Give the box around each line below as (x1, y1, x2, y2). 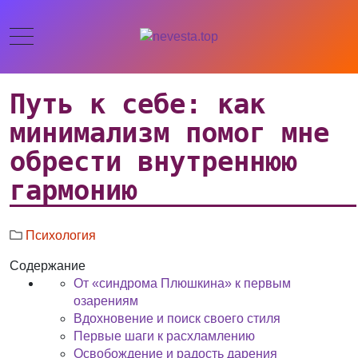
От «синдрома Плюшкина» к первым (74, 276, 292, 290)
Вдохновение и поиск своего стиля (74, 312, 281, 325)
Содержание (10, 259, 86, 272)
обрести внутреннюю (10, 145, 298, 177)
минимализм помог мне (10, 117, 330, 149)
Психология (26, 229, 97, 242)
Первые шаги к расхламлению (74, 329, 256, 343)
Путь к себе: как (10, 88, 266, 120)
